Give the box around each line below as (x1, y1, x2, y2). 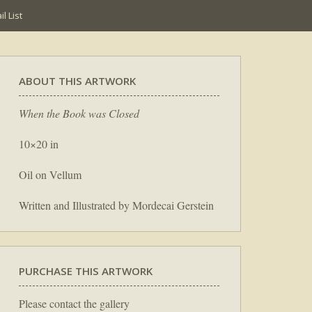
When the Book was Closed (19, 105, 139, 120)
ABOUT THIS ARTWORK (19, 74, 136, 88)
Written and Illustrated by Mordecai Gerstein (19, 197, 214, 212)
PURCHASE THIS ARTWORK (19, 263, 153, 278)
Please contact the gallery (19, 295, 130, 311)
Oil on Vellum (19, 166, 81, 182)
